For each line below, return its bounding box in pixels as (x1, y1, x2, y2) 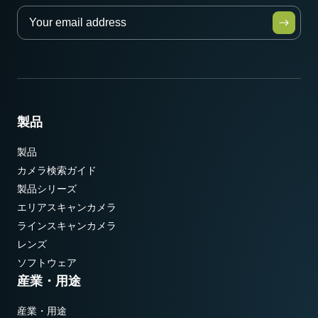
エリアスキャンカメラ (17, 202, 116, 214)
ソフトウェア (17, 257, 77, 269)
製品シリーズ (17, 183, 77, 195)
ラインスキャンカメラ (17, 220, 116, 232)
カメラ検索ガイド (17, 165, 97, 177)
